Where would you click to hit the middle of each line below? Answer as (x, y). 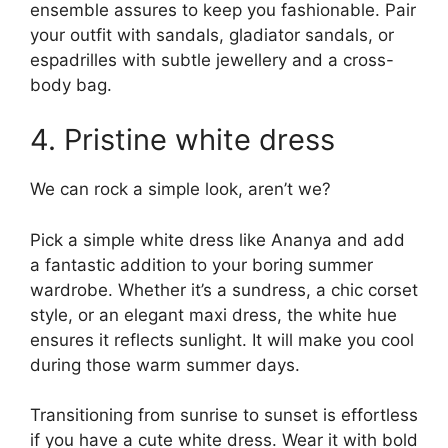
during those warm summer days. (165, 364)
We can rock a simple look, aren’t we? (180, 189)
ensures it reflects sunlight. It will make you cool (222, 339)
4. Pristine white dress (182, 140)
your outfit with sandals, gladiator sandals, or (212, 34)
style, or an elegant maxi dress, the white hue (213, 314)
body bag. (71, 84)
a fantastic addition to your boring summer (201, 264)
